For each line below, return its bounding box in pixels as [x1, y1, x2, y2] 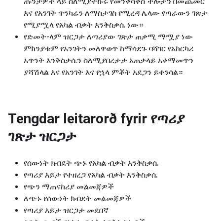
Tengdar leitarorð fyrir [8, 110, 147, 127]
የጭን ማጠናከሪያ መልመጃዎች [24, 182, 114, 191]
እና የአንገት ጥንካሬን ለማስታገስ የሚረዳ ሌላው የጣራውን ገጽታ [24, 8, 208, 18]
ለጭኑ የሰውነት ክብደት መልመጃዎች [24, 194, 131, 203]
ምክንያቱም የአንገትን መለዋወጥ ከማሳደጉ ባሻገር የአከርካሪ [24, 44, 193, 53]
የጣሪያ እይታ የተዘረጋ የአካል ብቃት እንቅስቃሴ [24, 170, 157, 180]
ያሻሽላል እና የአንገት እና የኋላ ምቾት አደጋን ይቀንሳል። [24, 68, 183, 77]
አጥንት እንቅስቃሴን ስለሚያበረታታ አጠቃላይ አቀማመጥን [24, 56, 193, 65]
